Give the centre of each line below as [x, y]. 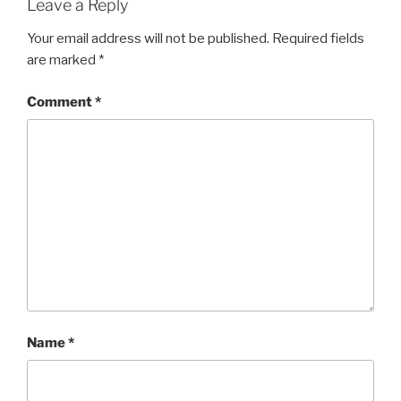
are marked [63, 60]
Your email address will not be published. [148, 39]
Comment [61, 102]
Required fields [318, 39]
